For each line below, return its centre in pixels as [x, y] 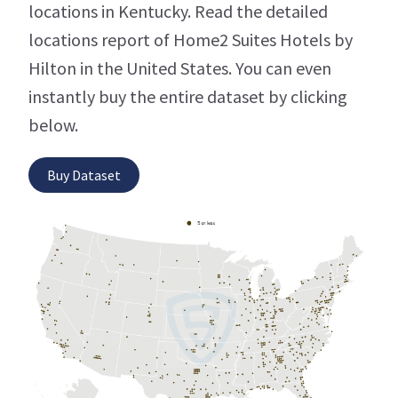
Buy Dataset [84, 175]
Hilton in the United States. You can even [180, 68]
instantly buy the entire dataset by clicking [188, 97]
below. [53, 125]
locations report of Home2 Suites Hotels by [191, 40]
